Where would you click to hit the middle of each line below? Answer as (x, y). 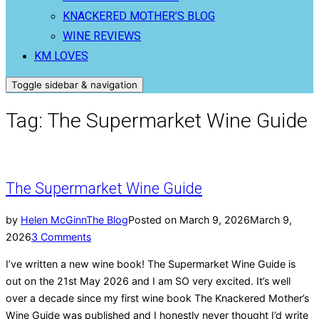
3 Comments (61, 236)
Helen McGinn (53, 219)
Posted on (152, 219)
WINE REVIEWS (102, 36)
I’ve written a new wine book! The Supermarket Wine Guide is (151, 264)
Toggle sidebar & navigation (74, 85)
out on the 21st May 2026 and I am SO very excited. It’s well (148, 281)
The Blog (107, 219)
